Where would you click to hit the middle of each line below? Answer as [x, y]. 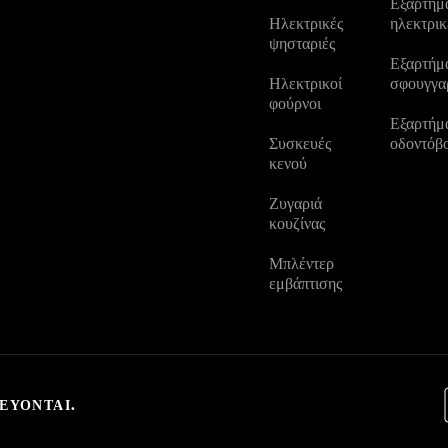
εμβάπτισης [306, 283]
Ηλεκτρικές [306, 23]
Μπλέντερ [302, 263]
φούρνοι [295, 103]
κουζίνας [297, 223]
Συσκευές [300, 143]
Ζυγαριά [296, 203]
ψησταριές [302, 43]
